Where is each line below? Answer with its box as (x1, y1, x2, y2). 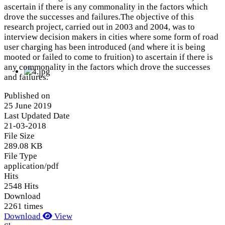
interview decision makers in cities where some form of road (4, 32, 218, 42)
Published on (4, 90, 50, 100)
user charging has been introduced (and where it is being (4, 42, 205, 52)
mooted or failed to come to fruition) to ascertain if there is (4, 52, 213, 62)
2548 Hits (4, 181, 39, 191)
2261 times (4, 201, 43, 211)
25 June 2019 (4, 100, 52, 110)
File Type (4, 151, 37, 161)
